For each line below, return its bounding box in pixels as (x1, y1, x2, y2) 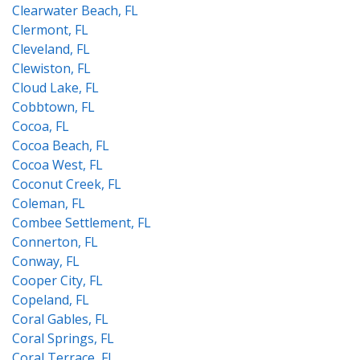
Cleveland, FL (12, 40, 90, 58)
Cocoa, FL (12, 117, 69, 135)
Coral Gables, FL (12, 310, 108, 328)
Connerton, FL (12, 233, 98, 251)
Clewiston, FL (12, 59, 91, 77)
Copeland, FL (12, 291, 89, 309)
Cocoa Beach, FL (12, 137, 109, 154)
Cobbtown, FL (12, 98, 95, 116)
